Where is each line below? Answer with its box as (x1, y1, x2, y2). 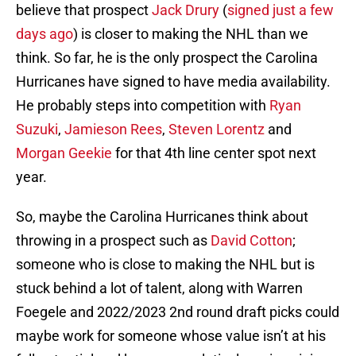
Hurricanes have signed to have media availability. (16, 73, 331, 91)
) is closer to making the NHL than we (73, 25, 308, 43)
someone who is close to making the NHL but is (16, 256, 315, 273)
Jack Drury (152, 2, 219, 19)
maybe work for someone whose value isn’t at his (16, 327, 326, 345)
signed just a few (227, 2, 334, 19)
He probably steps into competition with (16, 97, 269, 114)
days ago (16, 25, 73, 43)
